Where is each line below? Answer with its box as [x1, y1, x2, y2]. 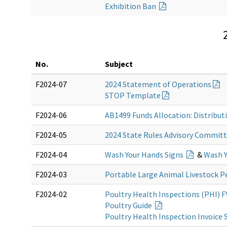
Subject [105, 58, 133, 69]
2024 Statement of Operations [105, 79, 211, 89]
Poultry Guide [105, 200, 154, 210]
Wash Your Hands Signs [105, 149, 185, 160]
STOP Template [105, 90, 161, 100]
